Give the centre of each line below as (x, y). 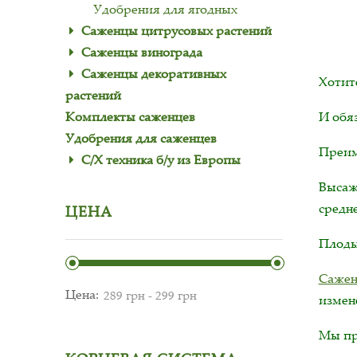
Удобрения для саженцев (141, 138)
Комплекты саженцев (130, 116)
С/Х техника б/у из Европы (161, 159)
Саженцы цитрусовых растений (177, 30)
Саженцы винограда (142, 52)
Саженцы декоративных (154, 73)
